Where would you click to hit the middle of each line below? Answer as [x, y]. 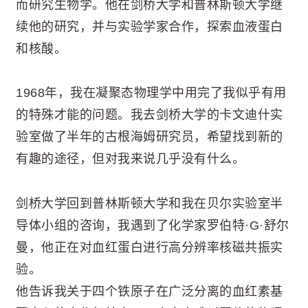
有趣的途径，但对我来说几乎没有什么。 [130, 159]
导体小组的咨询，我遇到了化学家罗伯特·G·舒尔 [153, 225]
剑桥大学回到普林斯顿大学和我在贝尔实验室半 [150, 203]
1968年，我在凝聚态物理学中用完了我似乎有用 [151, 93]
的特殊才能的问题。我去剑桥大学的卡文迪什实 [150, 115]
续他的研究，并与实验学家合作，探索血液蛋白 [150, 26]
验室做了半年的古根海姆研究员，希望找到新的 [150, 137]
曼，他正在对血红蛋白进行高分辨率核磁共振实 [150, 247]
